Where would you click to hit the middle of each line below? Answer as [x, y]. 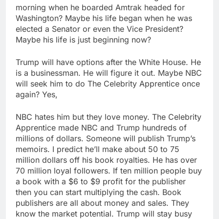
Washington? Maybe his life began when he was [104, 18]
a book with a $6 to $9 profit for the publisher [101, 181]
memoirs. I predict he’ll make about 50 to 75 [98, 149]
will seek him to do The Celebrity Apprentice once [108, 83]
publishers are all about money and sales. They [102, 203]
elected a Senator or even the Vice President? [99, 29]
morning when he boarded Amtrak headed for [100, 7]
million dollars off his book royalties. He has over [106, 160]
